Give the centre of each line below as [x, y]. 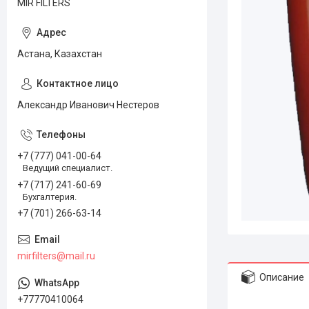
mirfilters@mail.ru [56, 256]
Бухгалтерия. [50, 197]
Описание [282, 277]
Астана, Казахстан [60, 54]
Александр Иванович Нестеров [88, 105]
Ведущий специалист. [68, 168]
